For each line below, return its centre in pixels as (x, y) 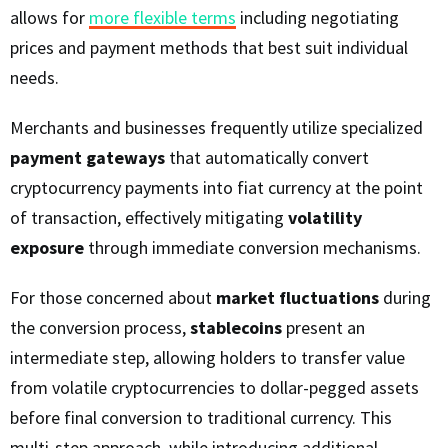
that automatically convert (267, 158)
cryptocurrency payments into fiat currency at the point (216, 188)
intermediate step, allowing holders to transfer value (207, 358)
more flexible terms (162, 18)
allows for (49, 18)
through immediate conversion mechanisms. (252, 248)
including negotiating (317, 18)
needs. (34, 78)
